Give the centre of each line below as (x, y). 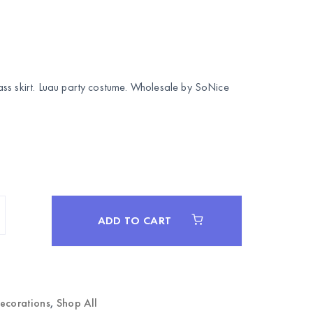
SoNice (212, 87)
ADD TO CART (136, 220)
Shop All (77, 303)
